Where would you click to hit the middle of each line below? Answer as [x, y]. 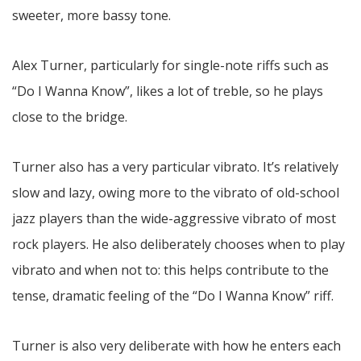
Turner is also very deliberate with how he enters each [176, 346]
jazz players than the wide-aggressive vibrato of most [174, 219]
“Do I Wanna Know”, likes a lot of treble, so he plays [168, 91]
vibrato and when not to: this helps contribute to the [170, 270]
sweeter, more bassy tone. [91, 16]
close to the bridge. [70, 117]
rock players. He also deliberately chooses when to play [178, 245]
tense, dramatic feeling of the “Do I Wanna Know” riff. [173, 296]
